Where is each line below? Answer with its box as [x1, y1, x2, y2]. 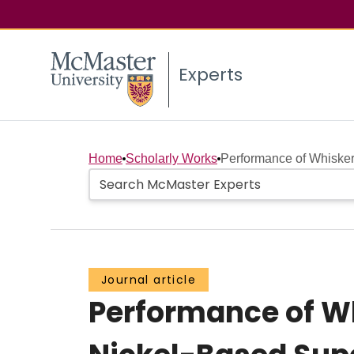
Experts [179, 62, 243, 88]
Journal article [101, 272, 196, 288]
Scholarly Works [126, 152, 217, 166]
